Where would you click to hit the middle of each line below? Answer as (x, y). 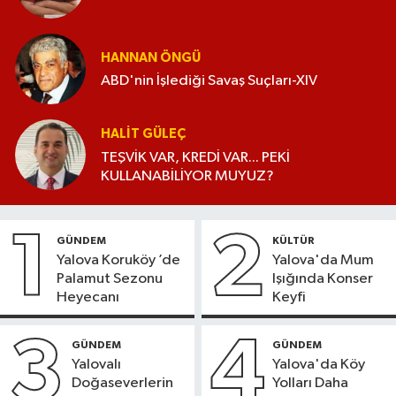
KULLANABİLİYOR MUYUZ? (187, 176)
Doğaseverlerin (122, 384)
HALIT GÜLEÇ (143, 134)
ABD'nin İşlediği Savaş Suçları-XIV (209, 81)
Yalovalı (96, 365)
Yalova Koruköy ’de (118, 260)
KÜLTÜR (294, 240)
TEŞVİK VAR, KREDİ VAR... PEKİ (195, 157)
